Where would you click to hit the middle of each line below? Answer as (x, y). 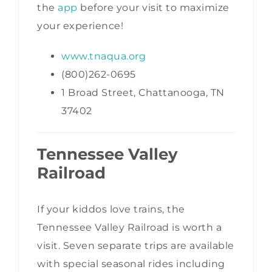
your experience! (80, 26)
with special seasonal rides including (131, 263)
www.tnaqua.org (104, 56)
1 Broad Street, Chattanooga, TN (143, 93)
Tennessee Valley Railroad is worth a (129, 227)
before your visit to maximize (153, 8)
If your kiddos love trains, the (111, 209)
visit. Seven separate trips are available (136, 245)
